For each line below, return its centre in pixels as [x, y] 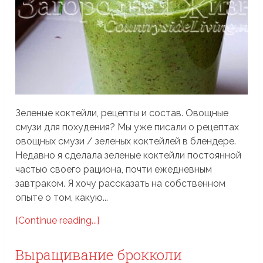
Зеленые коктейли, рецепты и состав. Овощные [122, 113]
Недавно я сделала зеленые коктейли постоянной [129, 155]
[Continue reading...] [58, 220]
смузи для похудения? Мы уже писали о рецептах [127, 127]
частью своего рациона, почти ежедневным [114, 169]
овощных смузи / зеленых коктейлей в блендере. [126, 141]
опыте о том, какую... [62, 197]
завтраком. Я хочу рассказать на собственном [121, 183]
